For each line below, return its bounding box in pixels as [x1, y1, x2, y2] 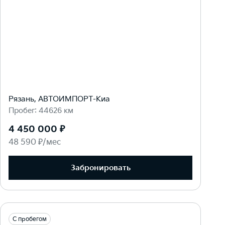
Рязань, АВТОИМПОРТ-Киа [9, 94, 110, 104]
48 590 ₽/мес [9, 138, 61, 148]
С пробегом [13, 215, 47, 223]
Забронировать [70, 163, 131, 173]
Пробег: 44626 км [9, 106, 73, 116]
